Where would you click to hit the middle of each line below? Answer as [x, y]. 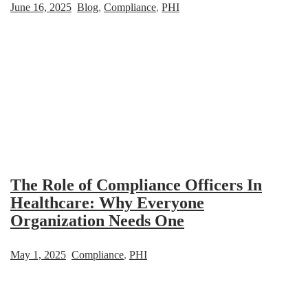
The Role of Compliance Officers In [136, 185]
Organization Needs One [97, 220]
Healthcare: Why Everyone [107, 202]
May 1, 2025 [38, 254]
